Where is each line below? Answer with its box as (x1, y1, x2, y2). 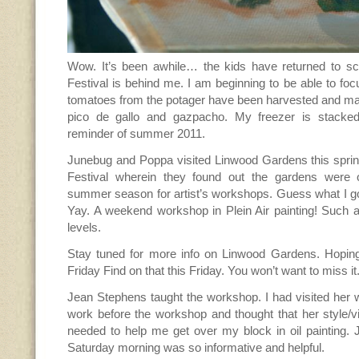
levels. (67, 220, 101, 235)
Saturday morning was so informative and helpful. (67, 341, 325, 355)
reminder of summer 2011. (67, 127, 205, 141)
